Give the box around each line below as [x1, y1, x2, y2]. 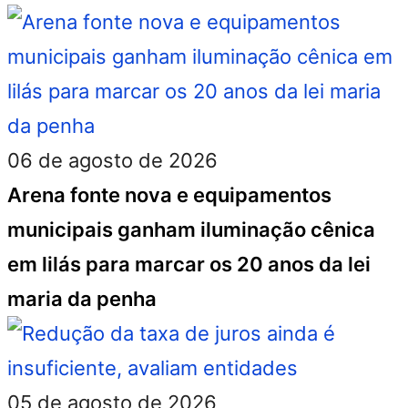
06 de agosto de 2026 [7, 148, 218, 172]
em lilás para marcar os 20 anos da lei [7, 252, 371, 276]
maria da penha [7, 287, 157, 311]
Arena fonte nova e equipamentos [7, 183, 331, 207]
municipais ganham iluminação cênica [7, 218, 375, 241]
